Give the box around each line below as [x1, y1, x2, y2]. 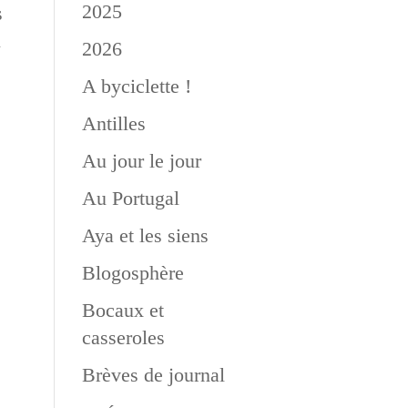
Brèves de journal [81, 363, 225, 386]
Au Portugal [81, 187, 179, 209]
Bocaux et [81, 299, 164, 321]
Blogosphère [81, 261, 184, 284]
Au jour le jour [81, 149, 201, 172]
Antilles [81, 112, 146, 135]
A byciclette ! [81, 75, 191, 97]
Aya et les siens [81, 224, 209, 247]
